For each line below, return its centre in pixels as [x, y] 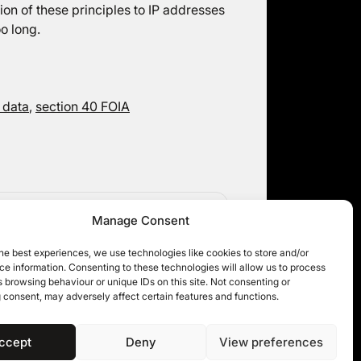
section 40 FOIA [83, 106]
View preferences [272, 342]
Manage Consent [141, 220]
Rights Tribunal [156, 226]
